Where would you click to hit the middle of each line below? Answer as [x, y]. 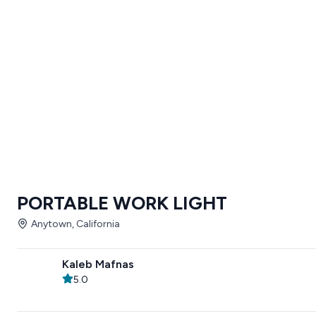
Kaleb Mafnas [98, 264]
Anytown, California [75, 224]
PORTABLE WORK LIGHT [122, 203]
